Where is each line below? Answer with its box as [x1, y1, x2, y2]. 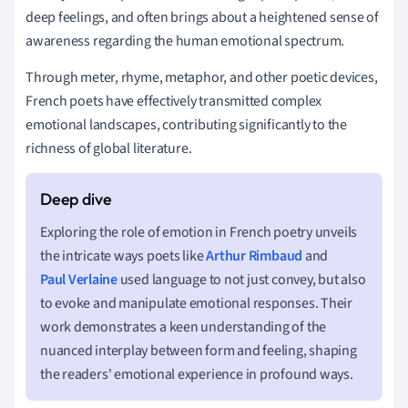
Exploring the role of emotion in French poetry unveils [40, 221, 358, 242]
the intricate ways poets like [40, 245, 207, 266]
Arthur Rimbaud [206, 245, 303, 266]
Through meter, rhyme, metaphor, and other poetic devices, [25, 66, 378, 87]
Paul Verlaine [40, 269, 117, 290]
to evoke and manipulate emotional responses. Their [40, 292, 352, 313]
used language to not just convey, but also [117, 269, 366, 290]
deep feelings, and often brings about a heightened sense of [25, 6, 380, 27]
